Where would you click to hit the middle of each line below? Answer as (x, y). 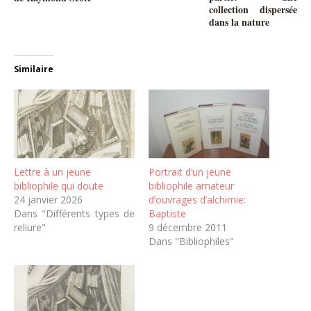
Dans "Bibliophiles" (191, 242)
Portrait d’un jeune (190, 172)
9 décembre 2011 (188, 228)
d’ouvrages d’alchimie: (197, 200)
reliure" (30, 228)
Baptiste (167, 214)
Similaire (34, 69)
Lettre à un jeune (52, 172)
